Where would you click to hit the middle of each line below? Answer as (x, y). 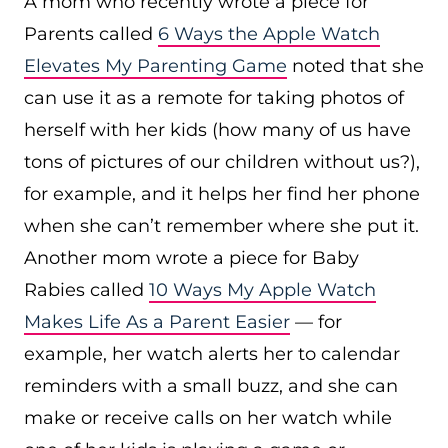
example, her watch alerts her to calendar (212, 354)
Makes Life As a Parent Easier (157, 322)
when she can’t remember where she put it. (221, 226)
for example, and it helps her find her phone (222, 194)
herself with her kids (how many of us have (217, 130)
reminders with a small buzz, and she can (211, 386)
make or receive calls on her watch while (208, 418)
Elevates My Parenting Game (155, 66)
